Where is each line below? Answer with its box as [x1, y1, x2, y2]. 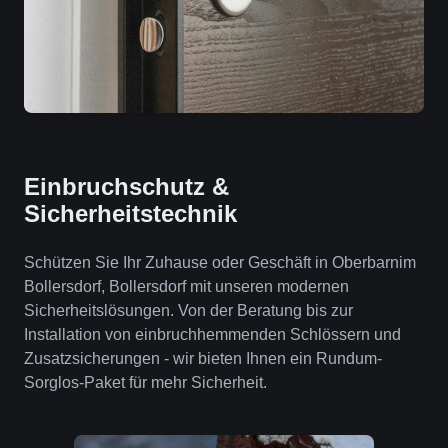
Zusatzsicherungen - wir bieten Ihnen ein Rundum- [24, 350, 382, 367]
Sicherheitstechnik [24, 200, 237, 227]
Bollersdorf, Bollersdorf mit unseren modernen [24, 278, 349, 295]
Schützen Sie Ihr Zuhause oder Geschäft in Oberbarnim [24, 254, 416, 271]
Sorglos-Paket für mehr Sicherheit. [24, 374, 267, 391]
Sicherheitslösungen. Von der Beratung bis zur [24, 302, 353, 319]
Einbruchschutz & [24, 173, 229, 200]
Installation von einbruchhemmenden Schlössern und [24, 326, 401, 343]
